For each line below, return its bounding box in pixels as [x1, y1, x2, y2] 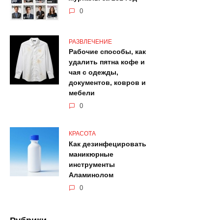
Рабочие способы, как [69, 48, 146, 56]
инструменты [69, 161, 115, 169]
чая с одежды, [69, 68, 118, 77]
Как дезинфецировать [69, 140, 146, 148]
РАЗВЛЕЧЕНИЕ [69, 38, 112, 45]
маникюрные [69, 150, 113, 159]
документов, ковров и [69, 79, 146, 87]
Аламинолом [69, 171, 113, 179]
